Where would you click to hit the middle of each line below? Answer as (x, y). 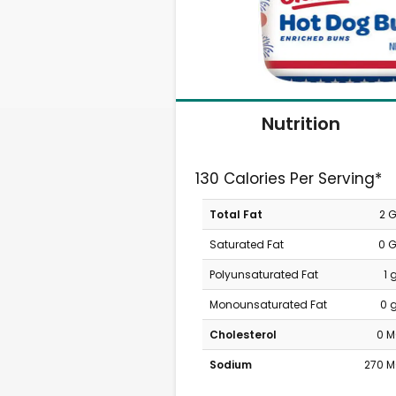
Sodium (230, 365)
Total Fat (236, 214)
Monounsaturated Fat (268, 305)
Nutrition (301, 123)
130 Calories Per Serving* (289, 179)
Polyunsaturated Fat (263, 274)
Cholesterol (243, 335)
